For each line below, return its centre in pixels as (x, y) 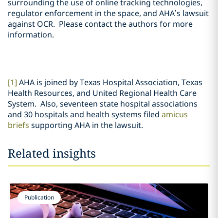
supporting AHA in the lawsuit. (88, 125)
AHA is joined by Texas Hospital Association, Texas (110, 82)
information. (31, 35)
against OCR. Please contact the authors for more (100, 24)
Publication (39, 197)
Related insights (52, 153)
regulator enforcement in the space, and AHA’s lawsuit (108, 13)
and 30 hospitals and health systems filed (85, 114)
